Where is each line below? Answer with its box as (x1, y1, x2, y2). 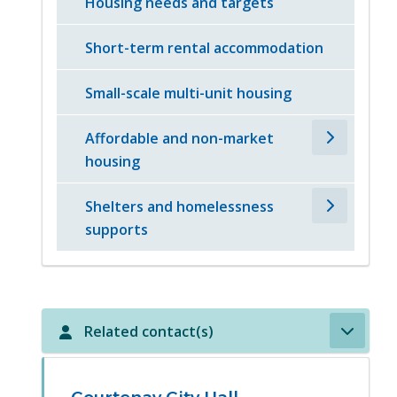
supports (85, 220, 149, 240)
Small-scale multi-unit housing (85, 83, 292, 104)
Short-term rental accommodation (85, 38, 324, 58)
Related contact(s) (84, 322, 214, 342)
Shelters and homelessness (85, 197, 275, 217)
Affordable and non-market (85, 128, 275, 149)
